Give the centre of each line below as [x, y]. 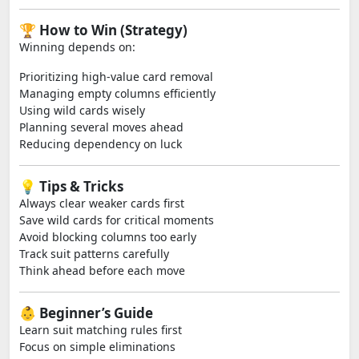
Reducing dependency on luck [101, 144]
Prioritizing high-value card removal [116, 77]
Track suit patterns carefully [94, 254]
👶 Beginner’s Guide [86, 313]
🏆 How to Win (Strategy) [103, 30]
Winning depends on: [77, 47]
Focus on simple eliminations [97, 347]
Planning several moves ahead [101, 127]
